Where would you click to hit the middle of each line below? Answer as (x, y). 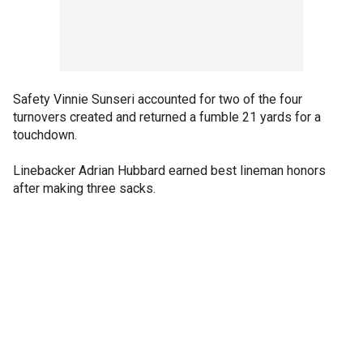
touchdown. (45, 135)
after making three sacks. (84, 188)
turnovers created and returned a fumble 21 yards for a (167, 117)
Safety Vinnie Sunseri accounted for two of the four (158, 99)
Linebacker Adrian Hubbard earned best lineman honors (169, 171)
